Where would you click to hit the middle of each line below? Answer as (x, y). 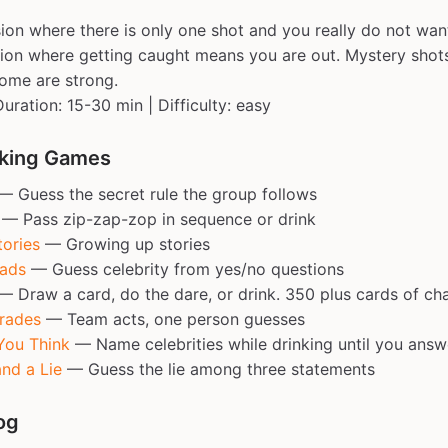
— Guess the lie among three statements (218, 369)
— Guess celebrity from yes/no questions (185, 269)
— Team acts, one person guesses (173, 319)
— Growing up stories (125, 244)
